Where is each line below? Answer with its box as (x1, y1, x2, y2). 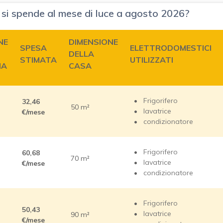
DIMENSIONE (69, 37, 118, 47)
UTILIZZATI (130, 55, 173, 65)
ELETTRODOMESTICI (130, 43, 212, 53)
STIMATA (20, 55, 57, 65)
